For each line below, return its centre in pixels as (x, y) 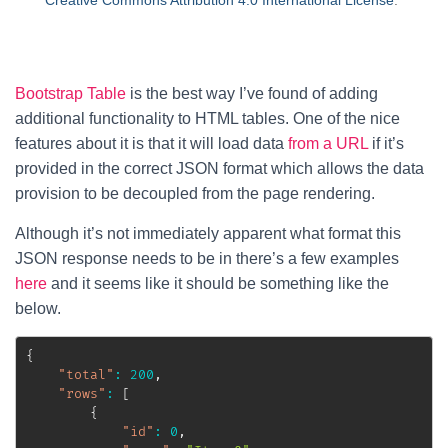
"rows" (81, 393)
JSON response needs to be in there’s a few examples (207, 258)
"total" (85, 374)
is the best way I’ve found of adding (252, 93)
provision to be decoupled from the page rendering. (195, 193)
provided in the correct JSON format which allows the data (219, 168)
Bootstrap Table (70, 93)
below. (38, 308)
